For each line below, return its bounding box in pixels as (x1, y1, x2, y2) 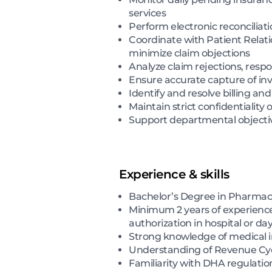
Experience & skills (119, 166, 229, 182)
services (129, 7, 166, 19)
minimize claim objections (129, 47, 250, 59)
